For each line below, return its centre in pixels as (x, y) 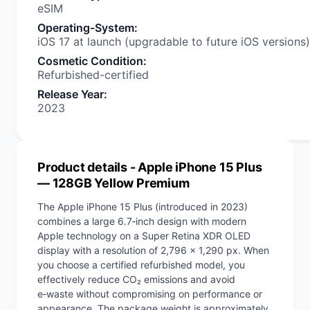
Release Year (71, 94)
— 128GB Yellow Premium (113, 183)
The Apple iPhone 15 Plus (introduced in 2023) (143, 207)
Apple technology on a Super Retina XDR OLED (144, 236)
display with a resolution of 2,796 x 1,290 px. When (153, 250)
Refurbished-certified (93, 75)
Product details (83, 167)
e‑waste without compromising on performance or (150, 294)
